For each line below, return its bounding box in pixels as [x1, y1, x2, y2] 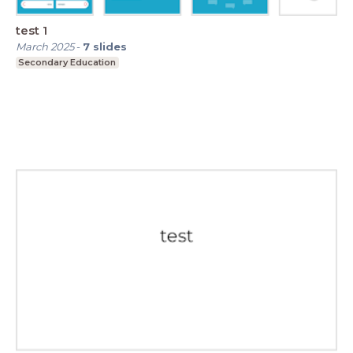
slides [93, 39, 127, 53]
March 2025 [16, 39, 74, 53]
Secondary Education [18, 56, 117, 68]
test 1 [16, 22, 47, 38]
